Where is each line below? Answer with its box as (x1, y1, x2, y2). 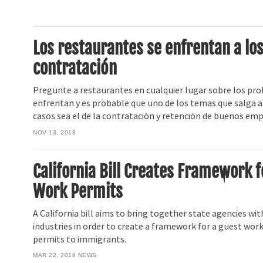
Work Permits (33, 181, 123, 203)
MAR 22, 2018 (33, 252, 76, 259)
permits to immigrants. (33, 233, 127, 245)
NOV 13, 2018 (33, 129, 76, 136)
